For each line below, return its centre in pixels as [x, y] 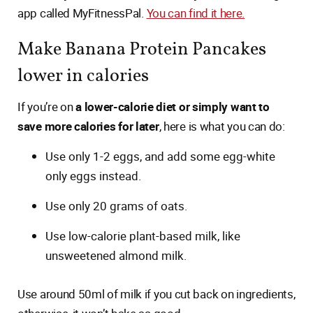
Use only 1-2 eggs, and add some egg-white [160, 156]
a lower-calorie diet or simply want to [171, 107]
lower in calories [83, 77]
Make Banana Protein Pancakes [142, 50]
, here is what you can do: [222, 126]
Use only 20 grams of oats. [116, 206]
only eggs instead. [93, 176]
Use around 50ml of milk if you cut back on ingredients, [156, 294]
